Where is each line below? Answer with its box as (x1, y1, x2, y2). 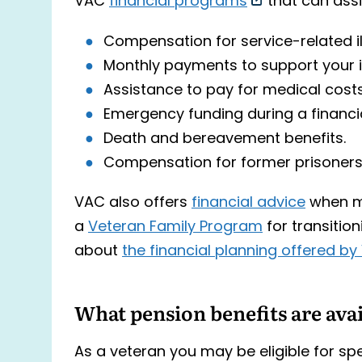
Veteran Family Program (88, 216, 263, 240)
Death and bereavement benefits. (103, 127, 346, 151)
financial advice (192, 192, 305, 216)
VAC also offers (74, 192, 192, 216)
